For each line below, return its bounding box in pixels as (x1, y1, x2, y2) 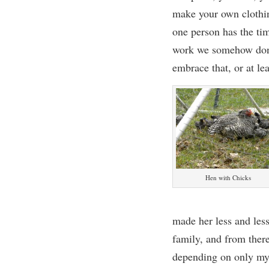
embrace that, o (172, 60, 240, 74)
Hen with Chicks (205, 173, 252, 183)
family (172, 231, 200, 246)
